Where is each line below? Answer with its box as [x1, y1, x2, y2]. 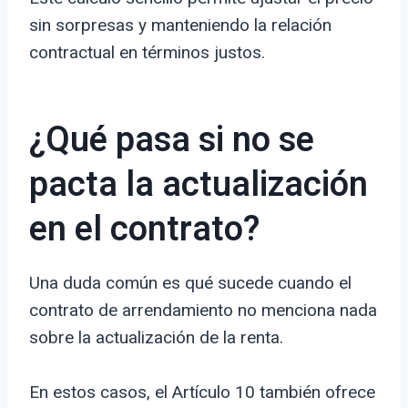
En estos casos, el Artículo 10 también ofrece [29, 382, 375, 403]
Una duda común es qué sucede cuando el [29, 272, 352, 294]
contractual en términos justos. [29, 42, 265, 64]
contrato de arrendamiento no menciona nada [29, 300, 377, 321]
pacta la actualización [29, 159, 368, 211]
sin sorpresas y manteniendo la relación [29, 15, 331, 36]
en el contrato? [29, 204, 260, 256]
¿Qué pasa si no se [29, 115, 314, 167]
